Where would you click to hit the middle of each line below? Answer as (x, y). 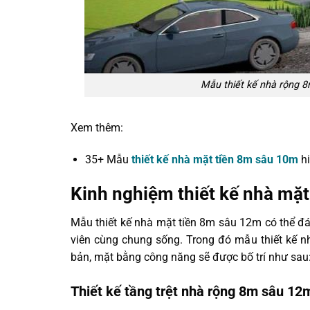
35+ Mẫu (108, 159)
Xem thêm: (97, 128)
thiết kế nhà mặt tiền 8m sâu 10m (215, 159)
